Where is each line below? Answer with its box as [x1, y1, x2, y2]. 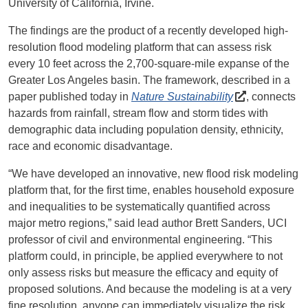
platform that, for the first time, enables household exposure [8, 184, 294, 197]
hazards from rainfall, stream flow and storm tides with [8, 107, 268, 120]
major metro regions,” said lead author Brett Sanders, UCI [8, 217, 287, 230]
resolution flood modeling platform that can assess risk [8, 41, 272, 54]
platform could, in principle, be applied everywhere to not [8, 250, 283, 263]
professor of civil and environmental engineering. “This [8, 234, 272, 246]
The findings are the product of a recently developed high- [8, 25, 288, 37]
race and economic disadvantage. [8, 140, 175, 153]
